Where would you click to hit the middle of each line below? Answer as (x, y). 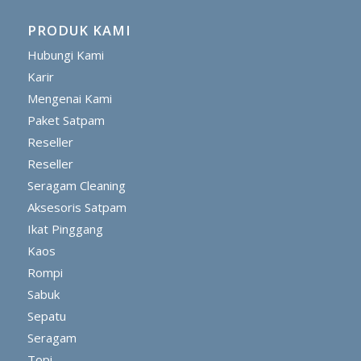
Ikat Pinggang (65, 229)
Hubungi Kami (65, 55)
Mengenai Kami (69, 98)
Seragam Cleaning (76, 185)
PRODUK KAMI (79, 30)
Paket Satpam (66, 120)
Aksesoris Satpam (77, 207)
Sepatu (46, 316)
